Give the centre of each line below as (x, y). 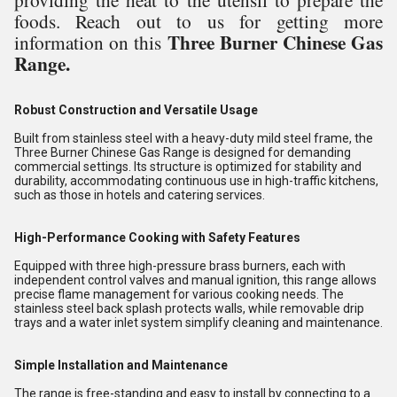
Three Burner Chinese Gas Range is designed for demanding (183, 152)
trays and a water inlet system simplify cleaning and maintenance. (198, 323)
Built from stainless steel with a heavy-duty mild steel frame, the (194, 138)
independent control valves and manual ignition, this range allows (195, 280)
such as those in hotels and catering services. (140, 195)
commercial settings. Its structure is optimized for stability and (188, 167)
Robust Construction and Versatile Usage (136, 110)
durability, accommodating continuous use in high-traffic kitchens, (196, 181)
